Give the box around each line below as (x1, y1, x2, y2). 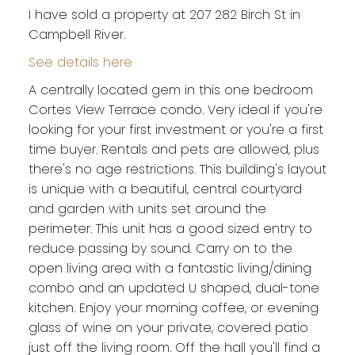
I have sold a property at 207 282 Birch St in (28, 6, 300, 25)
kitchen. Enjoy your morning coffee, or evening (28, 299, 319, 318)
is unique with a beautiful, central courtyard (28, 180, 302, 199)
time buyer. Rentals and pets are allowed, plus (28, 140, 319, 159)
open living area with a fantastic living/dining (28, 259, 311, 278)
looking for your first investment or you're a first (28, 120, 323, 139)
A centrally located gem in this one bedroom (28, 81, 313, 100)
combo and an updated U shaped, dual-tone (28, 279, 319, 298)
